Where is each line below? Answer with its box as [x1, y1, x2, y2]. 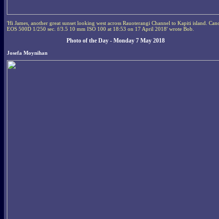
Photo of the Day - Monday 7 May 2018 [66, 37, 165, 44]
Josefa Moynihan [7, 49, 47, 56]
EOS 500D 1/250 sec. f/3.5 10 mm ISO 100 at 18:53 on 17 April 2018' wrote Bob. [7, 25, 194, 32]
